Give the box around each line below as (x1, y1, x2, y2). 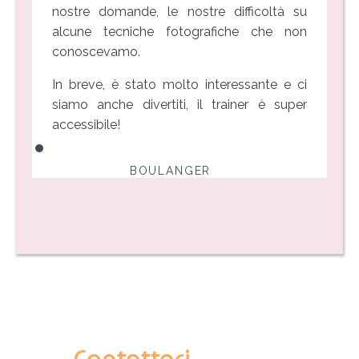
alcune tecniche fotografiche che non (52, 23, 307, 39)
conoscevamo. (52, 43, 140, 59)
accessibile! (52, 116, 120, 132)
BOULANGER (129, 163, 212, 177)
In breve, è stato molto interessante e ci (52, 76, 307, 92)
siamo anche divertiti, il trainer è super (52, 96, 307, 112)
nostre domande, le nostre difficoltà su (52, 3, 307, 19)
